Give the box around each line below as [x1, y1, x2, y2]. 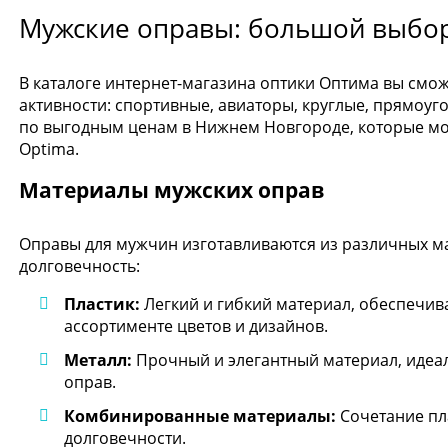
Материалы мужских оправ [19, 176, 324, 204]
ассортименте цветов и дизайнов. [64, 315, 328, 338]
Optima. [19, 138, 79, 160]
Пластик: [64, 293, 140, 316]
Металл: [64, 349, 132, 372]
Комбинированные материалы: [64, 405, 336, 428]
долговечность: [19, 255, 140, 278]
